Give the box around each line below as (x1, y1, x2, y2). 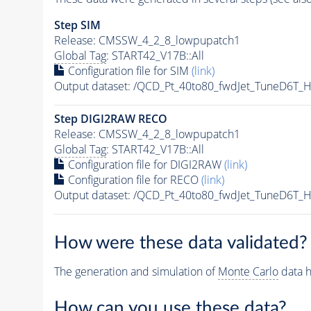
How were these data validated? (53, 234, 308, 253)
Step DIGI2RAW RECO (53, 110, 167, 126)
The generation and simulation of (53, 264, 218, 280)
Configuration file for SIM (65, 62, 192, 78)
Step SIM (53, 17, 101, 33)
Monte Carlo (217, 264, 278, 280)
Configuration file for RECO (65, 171, 201, 187)
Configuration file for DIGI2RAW (65, 156, 224, 172)
